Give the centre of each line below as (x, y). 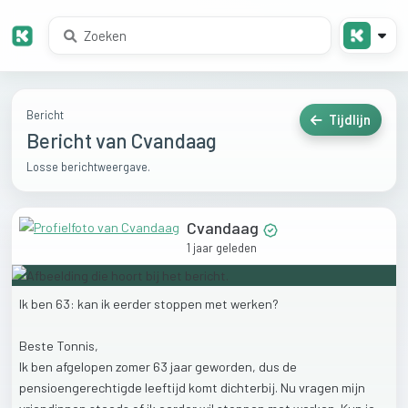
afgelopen (86, 366)
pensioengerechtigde (82, 387)
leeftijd (167, 387)
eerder (133, 303)
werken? (255, 303)
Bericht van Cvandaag (122, 141)
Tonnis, (79, 345)
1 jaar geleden (222, 247)
